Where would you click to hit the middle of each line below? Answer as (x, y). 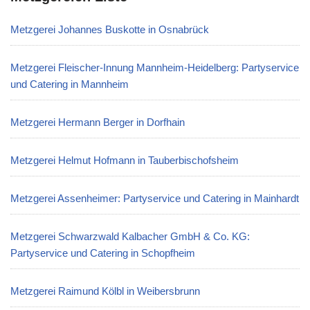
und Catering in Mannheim (70, 84)
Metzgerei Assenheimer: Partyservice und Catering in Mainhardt (155, 198)
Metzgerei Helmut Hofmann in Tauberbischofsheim (125, 160)
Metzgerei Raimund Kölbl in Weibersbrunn (105, 291)
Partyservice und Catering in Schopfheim (103, 253)
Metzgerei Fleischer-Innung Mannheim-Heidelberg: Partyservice (155, 67)
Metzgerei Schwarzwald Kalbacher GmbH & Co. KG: (130, 236)
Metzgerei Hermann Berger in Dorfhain (98, 122)
